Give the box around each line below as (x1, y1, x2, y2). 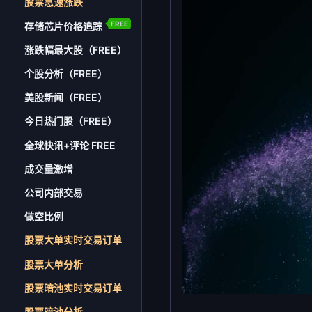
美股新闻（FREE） (24, 91, 108, 104)
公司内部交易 (24, 186, 84, 198)
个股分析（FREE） (24, 68, 108, 80)
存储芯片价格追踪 (24, 19, 103, 32)
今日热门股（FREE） (24, 115, 118, 127)
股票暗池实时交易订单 (24, 281, 123, 294)
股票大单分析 (24, 258, 84, 270)
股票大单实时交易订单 (24, 234, 123, 247)
